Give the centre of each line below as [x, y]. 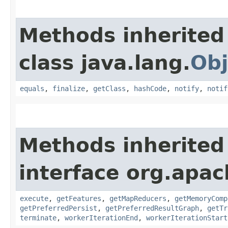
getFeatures [79, 198]
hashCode [150, 88]
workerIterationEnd [101, 218]
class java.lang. [105, 63]
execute [34, 198]
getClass [109, 88]
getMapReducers [138, 198]
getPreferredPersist [59, 208]
